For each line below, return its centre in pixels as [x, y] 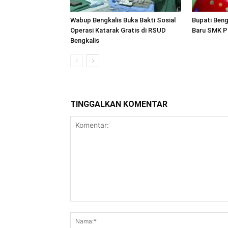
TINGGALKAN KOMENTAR [119, 104]
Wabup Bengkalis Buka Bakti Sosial [123, 20]
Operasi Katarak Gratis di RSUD [118, 31]
